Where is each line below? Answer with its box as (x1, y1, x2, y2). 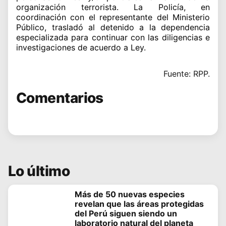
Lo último (8, 162, 70, 180)
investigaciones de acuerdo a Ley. (16, 42, 146, 52)
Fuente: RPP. (163, 68, 210, 79)
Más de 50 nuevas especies (75, 189, 185, 200)
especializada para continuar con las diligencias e (16, 32, 210, 42)
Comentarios (16, 89, 103, 106)
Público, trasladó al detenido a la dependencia (16, 22, 210, 32)
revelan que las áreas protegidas (75, 199, 204, 209)
